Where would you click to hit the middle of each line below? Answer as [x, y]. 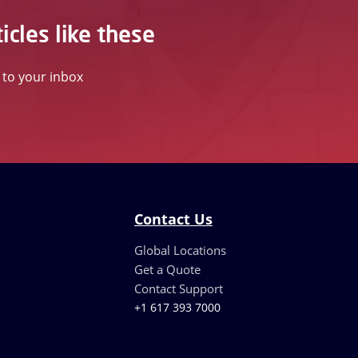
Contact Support [178, 288]
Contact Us [173, 219]
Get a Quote [167, 269]
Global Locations [180, 250]
